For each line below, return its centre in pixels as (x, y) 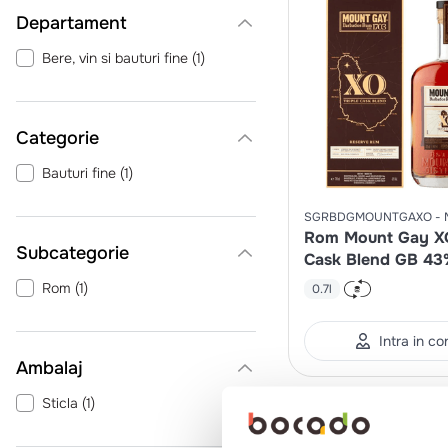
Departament (71, 23)
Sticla (60, 403)
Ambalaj (49, 368)
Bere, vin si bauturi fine (115, 58)
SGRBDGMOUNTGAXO (368, 217)
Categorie (57, 138)
